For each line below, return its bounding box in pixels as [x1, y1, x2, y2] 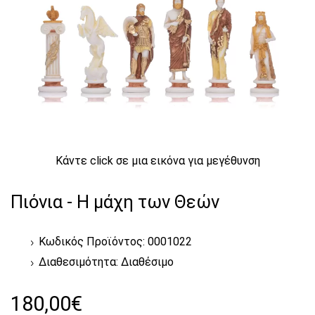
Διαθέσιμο [121, 255, 174, 269]
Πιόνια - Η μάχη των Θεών [11, 191, 219, 213]
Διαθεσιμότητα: [39, 255, 121, 269]
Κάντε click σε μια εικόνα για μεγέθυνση [55, 154, 260, 168]
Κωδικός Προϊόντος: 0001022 [39, 235, 192, 249]
